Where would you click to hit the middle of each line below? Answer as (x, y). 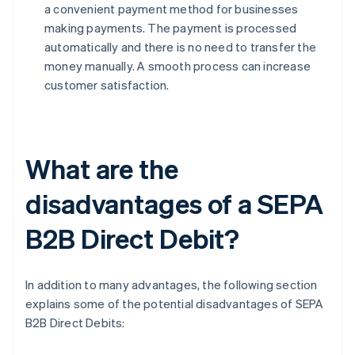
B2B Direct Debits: (75, 323)
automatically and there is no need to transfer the (181, 47)
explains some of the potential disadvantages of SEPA (175, 304)
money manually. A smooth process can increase (178, 66)
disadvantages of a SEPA (174, 204)
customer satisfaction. (107, 85)
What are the (102, 169)
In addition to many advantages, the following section (172, 285)
